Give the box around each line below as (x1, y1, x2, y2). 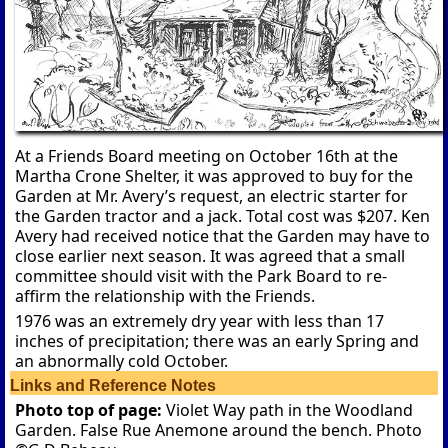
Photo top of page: (15, 399, 167, 422)
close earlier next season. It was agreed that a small (15, 245, 406, 268)
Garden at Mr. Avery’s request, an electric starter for (15, 185, 409, 208)
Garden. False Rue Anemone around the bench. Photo (15, 419, 423, 442)
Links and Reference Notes (10, 377, 217, 395)
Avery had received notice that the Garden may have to (15, 225, 431, 248)
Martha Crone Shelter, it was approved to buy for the (15, 165, 414, 188)
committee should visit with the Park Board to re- (15, 265, 388, 288)
